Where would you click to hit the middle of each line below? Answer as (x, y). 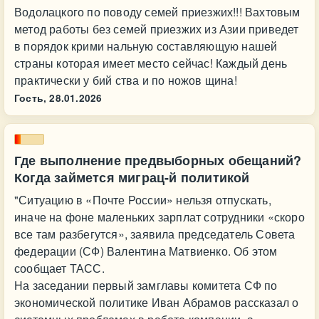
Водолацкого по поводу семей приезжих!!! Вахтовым (157, 12)
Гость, (31, 98)
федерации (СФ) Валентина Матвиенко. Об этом (146, 251)
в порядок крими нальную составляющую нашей (146, 46)
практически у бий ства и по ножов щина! (126, 80)
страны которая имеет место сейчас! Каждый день (151, 63)
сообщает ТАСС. (59, 268)
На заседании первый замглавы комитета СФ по (146, 285)
